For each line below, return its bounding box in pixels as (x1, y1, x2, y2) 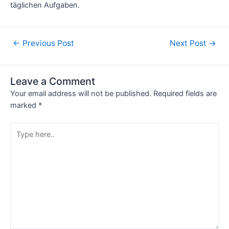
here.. (10, 135, 29, 145)
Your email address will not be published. (10, 89, 151, 99)
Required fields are (153, 89, 217, 99)
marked (10, 101, 38, 110)
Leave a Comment (10, 75, 95, 88)
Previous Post (20, 38, 75, 49)
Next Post (169, 38, 209, 49)
